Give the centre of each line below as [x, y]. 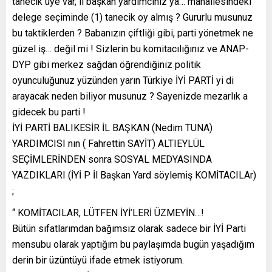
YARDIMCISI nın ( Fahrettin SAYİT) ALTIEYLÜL [108, 144]
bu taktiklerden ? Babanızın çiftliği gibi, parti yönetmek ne [133, 33]
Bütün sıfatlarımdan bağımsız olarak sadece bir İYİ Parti [129, 229]
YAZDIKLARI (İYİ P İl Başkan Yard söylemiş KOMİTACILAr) [134, 175]
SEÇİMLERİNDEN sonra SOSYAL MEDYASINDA [112, 160]
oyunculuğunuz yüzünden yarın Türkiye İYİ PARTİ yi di [123, 81]
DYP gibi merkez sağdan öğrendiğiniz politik [107, 65]
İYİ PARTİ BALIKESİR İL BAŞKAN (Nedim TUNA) [112, 128]
